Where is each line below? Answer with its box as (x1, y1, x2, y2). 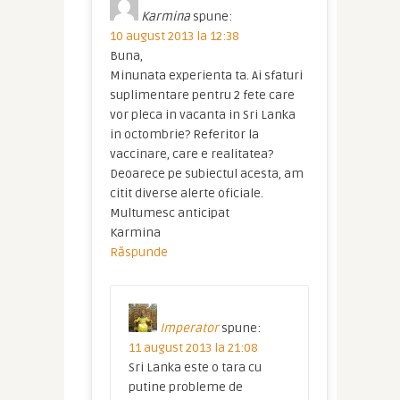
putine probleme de (128, 379, 243, 396)
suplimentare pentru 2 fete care (109, 87, 295, 104)
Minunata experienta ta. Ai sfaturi (109, 68, 303, 84)
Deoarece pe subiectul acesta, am (109, 166, 304, 182)
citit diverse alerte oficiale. (109, 186, 263, 202)
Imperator (159, 321, 219, 337)
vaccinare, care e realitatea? (109, 146, 273, 162)
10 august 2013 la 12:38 (109, 29, 239, 45)
